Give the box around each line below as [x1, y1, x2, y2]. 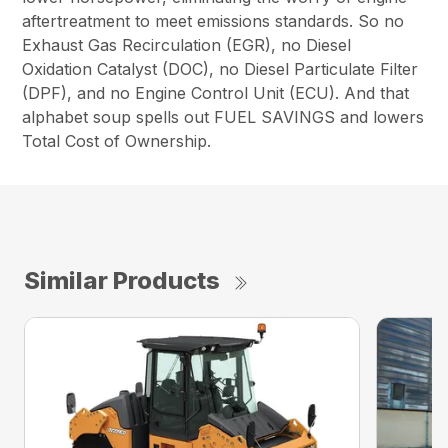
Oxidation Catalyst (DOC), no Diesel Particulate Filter [22, 58, 419, 79]
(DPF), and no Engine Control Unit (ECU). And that [22, 82, 410, 103]
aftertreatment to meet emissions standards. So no [22, 10, 405, 31]
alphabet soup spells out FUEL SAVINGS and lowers [22, 106, 425, 127]
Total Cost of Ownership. [22, 130, 212, 151]
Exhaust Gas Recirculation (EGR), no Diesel [22, 34, 352, 55]
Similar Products [24, 265, 220, 295]
